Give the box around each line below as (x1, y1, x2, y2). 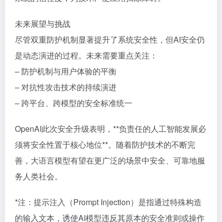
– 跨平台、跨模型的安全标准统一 (15, 97, 132, 109)
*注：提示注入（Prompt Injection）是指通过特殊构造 (15, 196, 202, 208)
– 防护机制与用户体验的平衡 (15, 65, 116, 77)
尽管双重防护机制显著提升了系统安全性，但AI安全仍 (15, 34, 205, 45)
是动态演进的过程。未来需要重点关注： (15, 50, 158, 61)
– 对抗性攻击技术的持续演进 (15, 81, 116, 93)
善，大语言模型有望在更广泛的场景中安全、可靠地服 (15, 155, 205, 166)
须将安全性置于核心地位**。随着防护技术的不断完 (15, 139, 195, 150)
